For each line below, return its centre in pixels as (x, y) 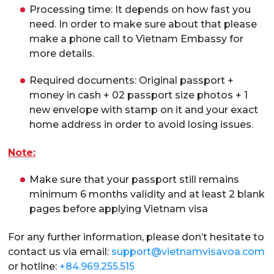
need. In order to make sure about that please (143, 24)
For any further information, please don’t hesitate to (136, 237)
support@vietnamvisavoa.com (188, 252)
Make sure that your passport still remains (135, 180)
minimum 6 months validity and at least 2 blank (147, 194)
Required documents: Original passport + (132, 81)
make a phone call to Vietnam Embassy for (137, 39)
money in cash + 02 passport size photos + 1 (139, 95)
